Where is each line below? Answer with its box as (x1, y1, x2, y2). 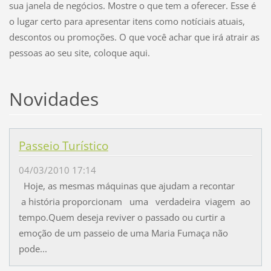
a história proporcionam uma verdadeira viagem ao (18, 195, 250, 208)
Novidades (8, 87, 99, 112)
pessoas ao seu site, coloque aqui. (8, 47, 150, 59)
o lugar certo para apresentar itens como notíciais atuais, (8, 15, 245, 28)
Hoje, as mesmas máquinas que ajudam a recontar (18, 180, 235, 192)
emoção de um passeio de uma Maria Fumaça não (18, 227, 228, 240)
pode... (18, 243, 47, 255)
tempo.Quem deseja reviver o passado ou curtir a (18, 211, 225, 224)
